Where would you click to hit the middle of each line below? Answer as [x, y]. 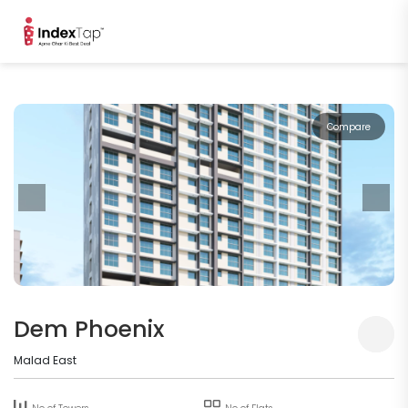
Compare [349, 127]
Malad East [45, 361]
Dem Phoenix [89, 330]
